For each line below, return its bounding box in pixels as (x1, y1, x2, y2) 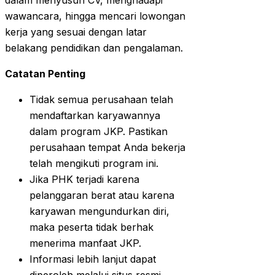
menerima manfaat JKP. (29, 237, 141, 250)
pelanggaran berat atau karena (29, 189, 174, 202)
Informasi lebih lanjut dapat (29, 253, 156, 266)
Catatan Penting (5, 68, 85, 80)
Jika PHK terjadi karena (29, 173, 139, 186)
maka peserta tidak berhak (29, 221, 153, 234)
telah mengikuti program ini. (29, 157, 158, 170)
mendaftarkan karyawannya (29, 109, 160, 122)
